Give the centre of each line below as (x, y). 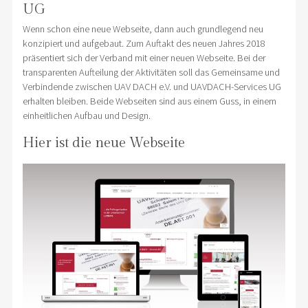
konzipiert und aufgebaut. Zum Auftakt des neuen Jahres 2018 (144, 43)
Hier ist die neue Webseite (103, 143)
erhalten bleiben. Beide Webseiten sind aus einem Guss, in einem (149, 101)
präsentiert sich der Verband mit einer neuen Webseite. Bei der (144, 57)
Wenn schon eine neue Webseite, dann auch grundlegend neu (143, 29)
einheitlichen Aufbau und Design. (86, 115)
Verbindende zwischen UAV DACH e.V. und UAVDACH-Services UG (152, 86)
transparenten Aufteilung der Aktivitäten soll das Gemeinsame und (151, 72)
